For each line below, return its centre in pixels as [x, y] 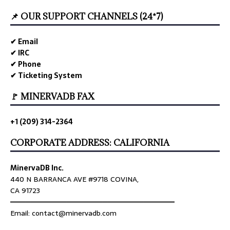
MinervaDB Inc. [37, 168]
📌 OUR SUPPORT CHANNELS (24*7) [87, 16]
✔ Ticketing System [46, 75]
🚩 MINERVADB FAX [52, 96]
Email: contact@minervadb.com [63, 213]
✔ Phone [26, 64]
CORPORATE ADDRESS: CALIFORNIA [90, 142]
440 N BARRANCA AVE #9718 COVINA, [74, 179]
